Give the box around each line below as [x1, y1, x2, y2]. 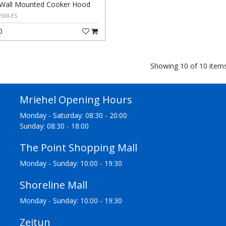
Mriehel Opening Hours [20, 93, 132, 106]
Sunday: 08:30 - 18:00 [20, 121, 89, 131]
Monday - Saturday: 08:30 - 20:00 [20, 110, 127, 120]
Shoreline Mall [20, 178, 87, 192]
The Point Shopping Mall [20, 141, 137, 154]
